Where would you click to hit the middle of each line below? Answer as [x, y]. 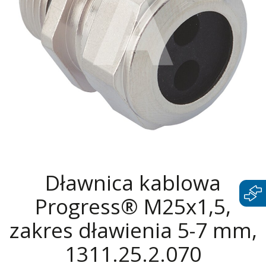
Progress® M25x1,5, [133, 206]
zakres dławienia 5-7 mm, [133, 230]
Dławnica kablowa [133, 182]
